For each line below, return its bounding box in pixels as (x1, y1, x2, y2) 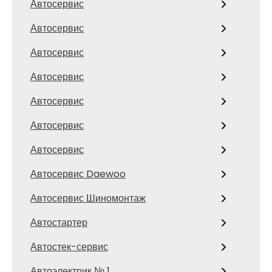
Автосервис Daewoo (30, 167, 126, 182)
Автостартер (30, 216, 87, 230)
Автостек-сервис (30, 240, 108, 254)
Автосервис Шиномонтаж (30, 191, 146, 206)
